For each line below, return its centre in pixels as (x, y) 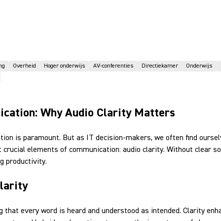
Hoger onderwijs (65, 66)
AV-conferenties (113, 66)
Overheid (24, 66)
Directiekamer (160, 66)
